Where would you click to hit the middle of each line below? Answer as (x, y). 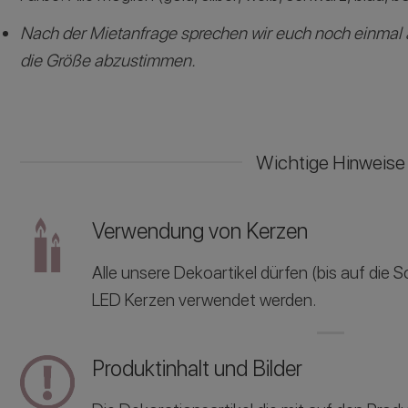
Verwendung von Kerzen (199, 231)
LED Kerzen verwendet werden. (204, 301)
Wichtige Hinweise (331, 163)
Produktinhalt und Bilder (197, 369)
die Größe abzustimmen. (107, 60)
